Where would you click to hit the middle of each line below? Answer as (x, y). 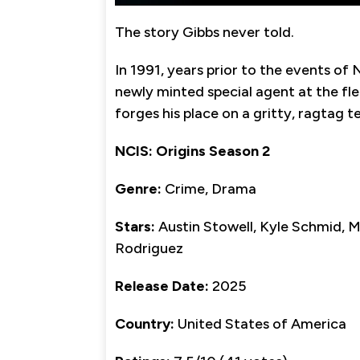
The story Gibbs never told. (205, 32)
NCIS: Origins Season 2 (192, 151)
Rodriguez (149, 248)
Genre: (138, 188)
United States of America (260, 323)
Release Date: (162, 286)
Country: (145, 323)
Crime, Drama (209, 188)
